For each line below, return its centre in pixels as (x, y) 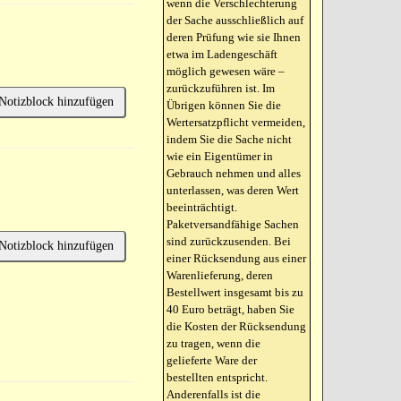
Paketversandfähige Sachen (233, 224)
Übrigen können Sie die (224, 105)
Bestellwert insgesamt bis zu (235, 292)
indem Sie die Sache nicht (230, 139)
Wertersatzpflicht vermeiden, (236, 122)
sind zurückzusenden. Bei (229, 241)
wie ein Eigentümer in (220, 156)
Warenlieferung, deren (220, 275)
